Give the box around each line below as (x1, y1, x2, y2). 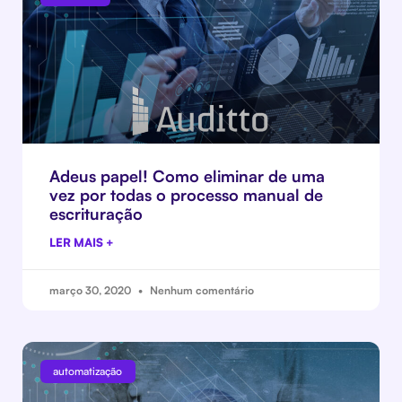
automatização (53, 364, 123, 379)
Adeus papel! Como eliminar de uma (49, 166, 325, 186)
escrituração (49, 204, 143, 223)
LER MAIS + (49, 235, 114, 249)
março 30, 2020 (49, 284, 134, 297)
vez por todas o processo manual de (49, 185, 323, 205)
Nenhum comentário (147, 284, 254, 297)
